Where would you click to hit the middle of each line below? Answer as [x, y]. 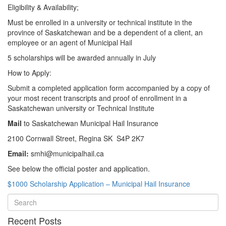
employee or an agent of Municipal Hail [70, 42]
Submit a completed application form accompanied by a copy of [109, 88]
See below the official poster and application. [79, 168]
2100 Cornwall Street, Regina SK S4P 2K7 [76, 138]
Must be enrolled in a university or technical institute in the [100, 22]
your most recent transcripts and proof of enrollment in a [97, 98]
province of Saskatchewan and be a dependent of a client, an [105, 32]
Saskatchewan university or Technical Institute [81, 108]
